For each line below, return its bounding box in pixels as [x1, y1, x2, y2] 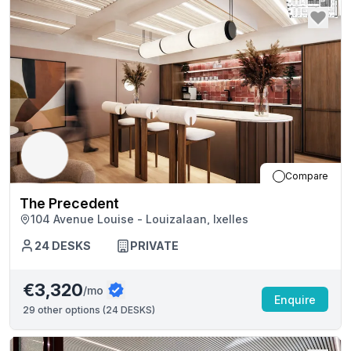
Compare [285, 170, 328, 182]
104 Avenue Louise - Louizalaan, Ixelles [31, 212, 248, 226]
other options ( [35, 304, 106, 316]
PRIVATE [130, 239, 179, 252]
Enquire [274, 292, 316, 306]
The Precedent [20, 195, 119, 212]
